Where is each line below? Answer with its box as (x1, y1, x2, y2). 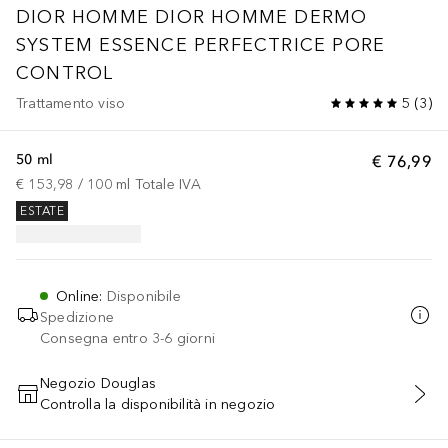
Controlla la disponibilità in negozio (40, 395, 276, 413)
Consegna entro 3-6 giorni (40, 329, 215, 347)
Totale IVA (134, 175, 202, 193)
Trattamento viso (16, 94, 126, 112)
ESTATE (20, 204, 64, 219)
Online (56, 287, 100, 305)
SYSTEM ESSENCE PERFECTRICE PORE (16, 33, 386, 56)
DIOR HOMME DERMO (155, 5, 368, 28)
